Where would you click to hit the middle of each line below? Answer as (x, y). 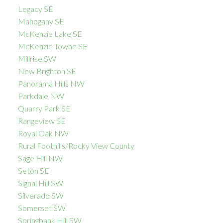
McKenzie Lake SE (50, 33)
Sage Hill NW (40, 158)
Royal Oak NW (43, 133)
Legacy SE (35, 8)
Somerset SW (42, 208)
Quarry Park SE (44, 108)
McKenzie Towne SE (53, 46)
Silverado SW (41, 195)
